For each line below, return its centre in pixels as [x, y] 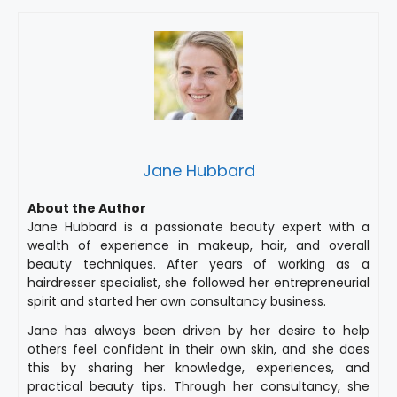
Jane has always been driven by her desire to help [198, 331]
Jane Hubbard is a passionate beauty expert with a [198, 227]
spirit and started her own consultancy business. [177, 302]
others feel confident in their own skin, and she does [198, 350]
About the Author [87, 209]
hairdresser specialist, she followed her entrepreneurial [198, 283]
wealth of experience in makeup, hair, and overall [198, 246]
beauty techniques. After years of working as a [198, 265]
